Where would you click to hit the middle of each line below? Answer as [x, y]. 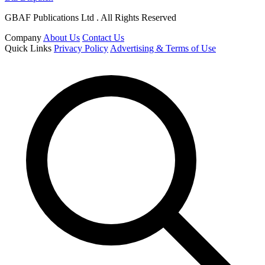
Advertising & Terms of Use [163, 48]
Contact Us [103, 37]
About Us [62, 37]
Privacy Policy [81, 48]
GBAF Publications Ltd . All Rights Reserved [91, 17]
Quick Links [28, 48]
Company [23, 37]
